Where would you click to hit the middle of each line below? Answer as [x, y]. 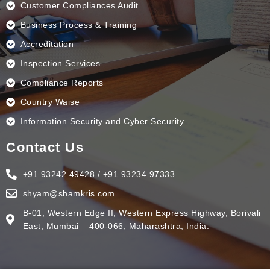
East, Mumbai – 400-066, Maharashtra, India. [116, 226]
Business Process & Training [79, 25]
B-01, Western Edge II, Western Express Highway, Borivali [142, 213]
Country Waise [50, 102]
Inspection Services [60, 64]
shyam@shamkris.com [69, 194]
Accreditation [47, 44]
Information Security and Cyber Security [102, 121]
